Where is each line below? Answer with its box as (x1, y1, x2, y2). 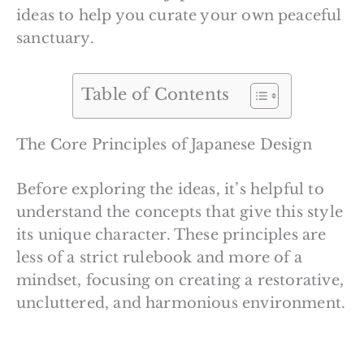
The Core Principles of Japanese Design (16, 136, 312, 154)
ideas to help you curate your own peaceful (16, 6, 342, 25)
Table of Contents (81, 84, 230, 105)
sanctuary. (16, 29, 94, 48)
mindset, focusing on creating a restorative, (16, 271, 344, 290)
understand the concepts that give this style (16, 203, 343, 222)
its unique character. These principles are (16, 226, 327, 245)
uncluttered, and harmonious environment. (16, 294, 346, 313)
